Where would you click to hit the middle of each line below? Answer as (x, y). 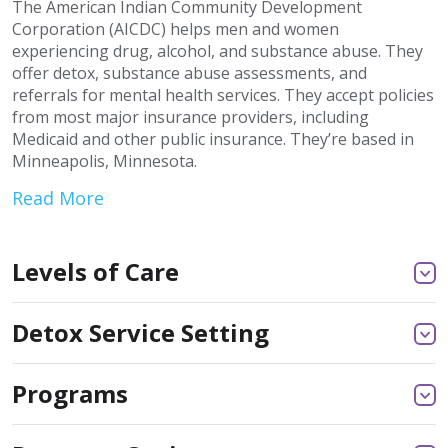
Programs (70, 393)
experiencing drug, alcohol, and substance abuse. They (217, 50)
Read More (58, 197)
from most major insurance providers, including (190, 116)
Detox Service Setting (140, 332)
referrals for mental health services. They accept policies (223, 94)
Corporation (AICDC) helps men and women (175, 28)
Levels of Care (95, 271)
